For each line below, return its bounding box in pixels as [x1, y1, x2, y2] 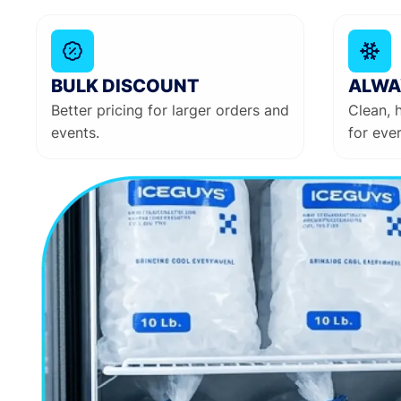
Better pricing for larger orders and [51, 100, 289, 119]
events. [51, 123, 99, 141]
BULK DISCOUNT [51, 74, 200, 97]
